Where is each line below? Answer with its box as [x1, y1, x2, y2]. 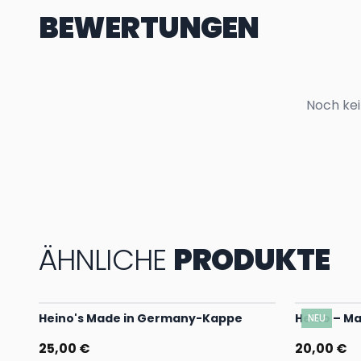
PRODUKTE [172, 239, 330, 280]
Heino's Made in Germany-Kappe [39, 310, 243, 326]
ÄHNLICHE [39, 239, 166, 280]
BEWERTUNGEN [39, 7, 259, 48]
